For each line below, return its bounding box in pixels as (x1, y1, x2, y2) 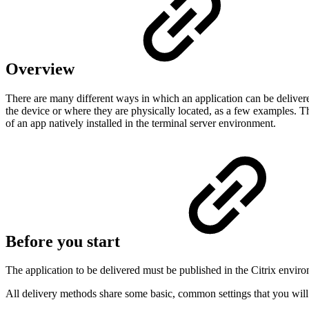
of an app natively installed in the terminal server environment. (6, 117, 276, 129)
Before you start (6, 232, 120, 250)
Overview (6, 59, 79, 78)
